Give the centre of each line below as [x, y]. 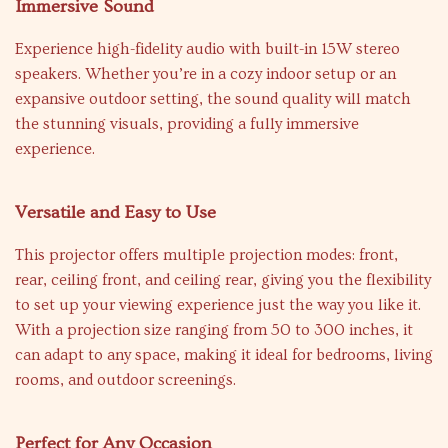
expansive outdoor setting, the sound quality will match [213, 99]
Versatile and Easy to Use [115, 213]
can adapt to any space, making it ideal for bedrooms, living [224, 355]
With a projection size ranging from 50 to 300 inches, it [214, 330]
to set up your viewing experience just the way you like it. [218, 305]
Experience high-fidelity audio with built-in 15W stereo [207, 49]
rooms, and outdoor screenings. [125, 380]
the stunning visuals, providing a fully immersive [187, 124]
